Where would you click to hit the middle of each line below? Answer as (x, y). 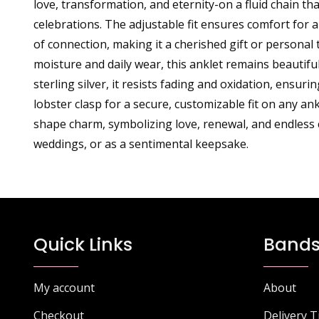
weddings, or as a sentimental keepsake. (141, 143)
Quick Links (83, 244)
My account (64, 287)
